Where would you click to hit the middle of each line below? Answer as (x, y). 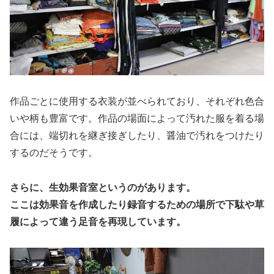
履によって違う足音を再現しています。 (98, 221)
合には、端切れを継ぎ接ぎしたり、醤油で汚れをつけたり (137, 135)
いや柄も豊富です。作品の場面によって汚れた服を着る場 (137, 118)
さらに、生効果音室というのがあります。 (103, 187)
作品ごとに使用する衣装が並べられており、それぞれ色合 (137, 101)
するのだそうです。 (54, 152)
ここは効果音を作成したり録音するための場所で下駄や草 (137, 204)
